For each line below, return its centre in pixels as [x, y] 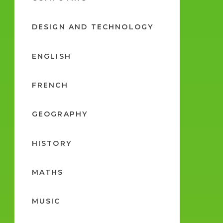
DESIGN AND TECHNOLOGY [93, 27]
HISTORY [52, 143]
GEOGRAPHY [60, 114]
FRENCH [50, 85]
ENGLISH [51, 56]
